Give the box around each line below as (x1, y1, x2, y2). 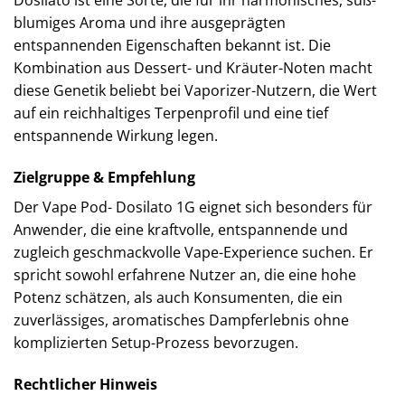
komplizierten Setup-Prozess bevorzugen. (14, 333, 298, 353)
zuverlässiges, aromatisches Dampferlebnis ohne (14, 310, 349, 331)
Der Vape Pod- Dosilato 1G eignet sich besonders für (14, 197, 372, 218)
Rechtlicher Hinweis (14, 373, 157, 394)
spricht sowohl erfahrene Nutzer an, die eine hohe (14, 265, 356, 286)
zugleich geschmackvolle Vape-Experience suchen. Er (14, 242, 373, 263)
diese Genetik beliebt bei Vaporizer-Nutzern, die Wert (14, 80, 377, 101)
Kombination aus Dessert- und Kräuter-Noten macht (14, 58, 372, 79)
